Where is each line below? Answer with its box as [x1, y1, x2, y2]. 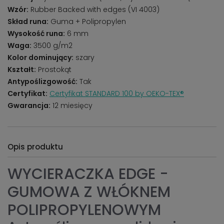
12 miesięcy [50, 100, 92, 110]
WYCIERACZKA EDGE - [7, 163, 168, 184]
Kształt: [7, 64, 36, 74]
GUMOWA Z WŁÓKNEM [7, 181, 170, 202]
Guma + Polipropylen [48, 16, 126, 26]
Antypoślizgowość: [7, 76, 77, 86]
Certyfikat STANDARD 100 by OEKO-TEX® [49, 88, 184, 98]
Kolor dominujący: [7, 52, 73, 62]
